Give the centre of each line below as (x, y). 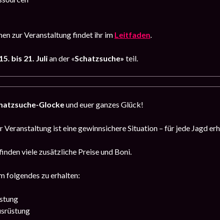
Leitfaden (132, 35)
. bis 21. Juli (28, 58)
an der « (62, 58)
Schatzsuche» (100, 58)
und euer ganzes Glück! (104, 105)
